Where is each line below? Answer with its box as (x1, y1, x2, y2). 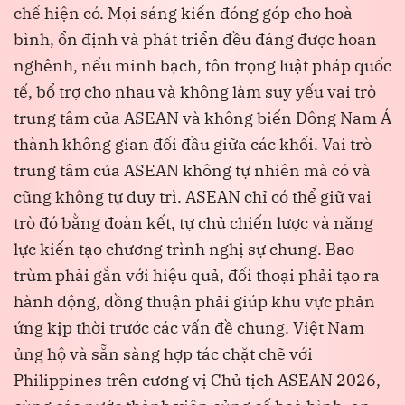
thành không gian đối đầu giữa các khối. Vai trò (14, 133, 372, 155)
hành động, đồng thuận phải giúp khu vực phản (14, 290, 375, 312)
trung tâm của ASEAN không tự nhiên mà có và (14, 159, 371, 181)
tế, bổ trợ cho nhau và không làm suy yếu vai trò (14, 80, 376, 102)
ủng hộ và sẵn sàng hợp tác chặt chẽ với (14, 343, 313, 364)
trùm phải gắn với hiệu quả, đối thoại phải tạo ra (14, 264, 380, 286)
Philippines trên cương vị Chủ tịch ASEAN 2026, (14, 369, 381, 391)
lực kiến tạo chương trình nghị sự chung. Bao (14, 238, 354, 259)
